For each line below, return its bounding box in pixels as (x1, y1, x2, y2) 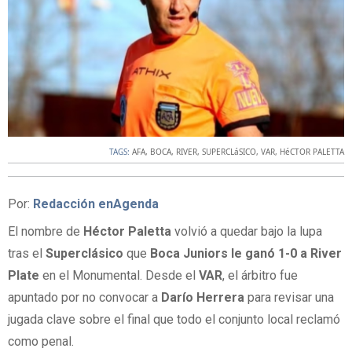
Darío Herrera (161, 290, 247, 306)
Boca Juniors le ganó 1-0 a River (147, 246, 342, 262)
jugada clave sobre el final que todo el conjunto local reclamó (8, 312, 340, 328)
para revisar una (247, 290, 334, 306)
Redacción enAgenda (33, 196, 159, 212)
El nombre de (8, 224, 83, 240)
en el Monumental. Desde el (39, 268, 199, 284)
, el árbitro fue (222, 268, 298, 284)
